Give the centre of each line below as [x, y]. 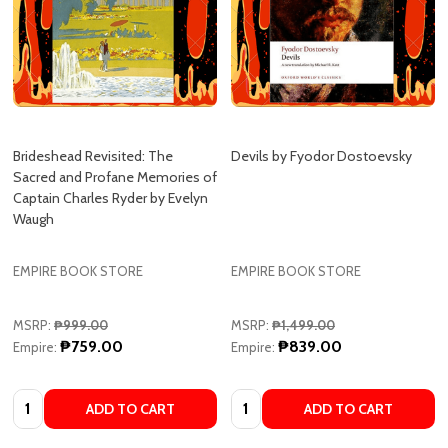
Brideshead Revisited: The [93, 106]
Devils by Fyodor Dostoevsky [321, 106]
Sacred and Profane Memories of [115, 127]
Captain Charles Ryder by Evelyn [110, 148]
